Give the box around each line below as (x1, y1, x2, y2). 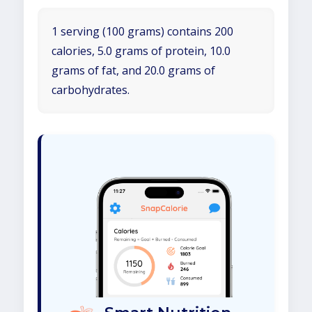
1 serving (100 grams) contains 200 (52, 24, 233, 39)
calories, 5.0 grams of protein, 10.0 (52, 43, 231, 58)
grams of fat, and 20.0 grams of (52, 63, 215, 78)
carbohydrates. (52, 82, 130, 97)
